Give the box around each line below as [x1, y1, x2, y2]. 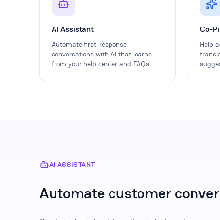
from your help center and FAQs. [52, 59, 151, 68]
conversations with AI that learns [52, 49, 152, 58]
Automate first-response [52, 39, 127, 49]
